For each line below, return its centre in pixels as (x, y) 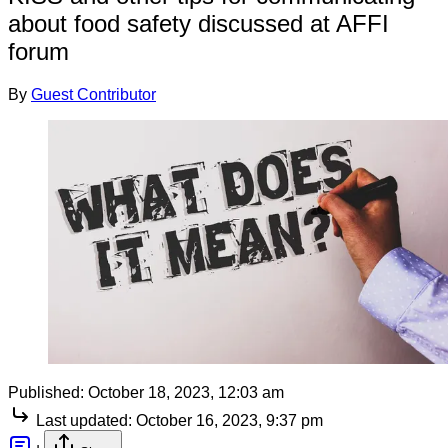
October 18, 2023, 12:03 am (186, 392)
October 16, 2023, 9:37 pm (229, 420)
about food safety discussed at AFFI (198, 23)
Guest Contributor (93, 94)
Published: (46, 392)
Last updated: (84, 420)
